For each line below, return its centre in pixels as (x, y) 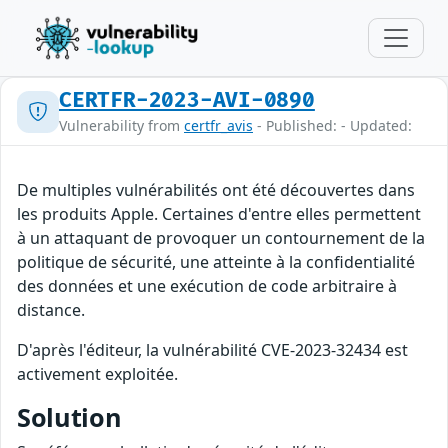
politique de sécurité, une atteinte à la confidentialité (216, 262)
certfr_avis (218, 125)
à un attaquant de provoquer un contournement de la (221, 238)
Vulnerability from (121, 125)
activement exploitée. (97, 374)
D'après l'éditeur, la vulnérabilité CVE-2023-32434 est (212, 350)
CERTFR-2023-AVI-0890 (187, 100)
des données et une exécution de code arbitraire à (207, 286)
